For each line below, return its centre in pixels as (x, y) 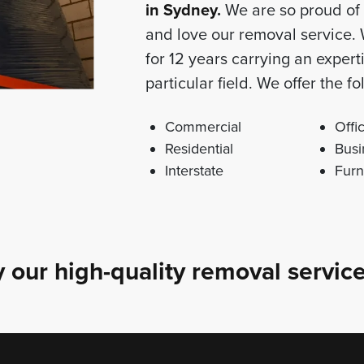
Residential (199, 149)
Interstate (194, 171)
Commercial (203, 127)
